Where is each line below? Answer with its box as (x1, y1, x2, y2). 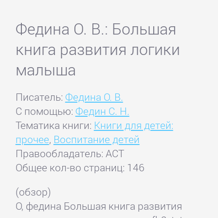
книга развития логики (15, 39, 180, 60)
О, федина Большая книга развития (15, 199, 182, 213)
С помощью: (15, 104, 75, 118)
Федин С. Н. (75, 104, 129, 118)
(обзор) (15, 185, 51, 199)
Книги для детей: (93, 118, 173, 132)
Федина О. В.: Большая (15, 18, 176, 39)
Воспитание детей (53, 132, 140, 146)
